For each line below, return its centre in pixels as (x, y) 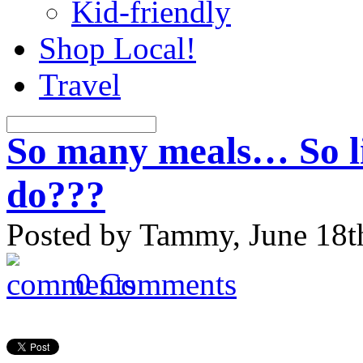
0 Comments (156, 284)
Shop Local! (117, 48)
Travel (80, 85)
